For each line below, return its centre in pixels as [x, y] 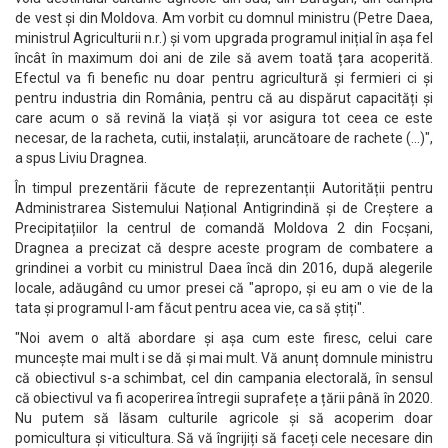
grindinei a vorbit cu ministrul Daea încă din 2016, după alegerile [224, 268]
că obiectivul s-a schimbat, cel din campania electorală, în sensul [224, 378]
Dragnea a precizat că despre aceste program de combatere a [224, 248]
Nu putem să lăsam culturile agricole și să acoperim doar [224, 418]
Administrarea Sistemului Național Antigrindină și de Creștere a [224, 208]
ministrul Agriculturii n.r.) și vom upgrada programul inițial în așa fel [224, 38]
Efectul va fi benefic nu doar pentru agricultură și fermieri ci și [224, 78]
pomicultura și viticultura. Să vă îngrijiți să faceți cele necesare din [224, 438]
